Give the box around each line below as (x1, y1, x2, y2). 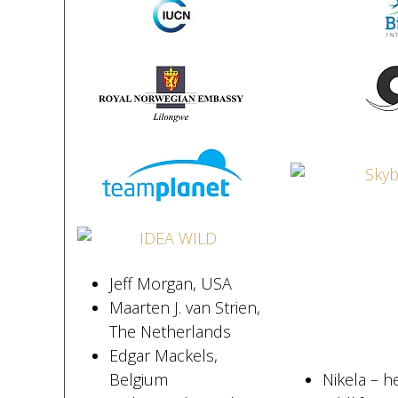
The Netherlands (108, 321, 231, 342)
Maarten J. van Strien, (108, 297, 260, 318)
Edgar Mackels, (108, 345, 218, 366)
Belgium (108, 369, 168, 390)
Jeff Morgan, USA (108, 273, 232, 294)
